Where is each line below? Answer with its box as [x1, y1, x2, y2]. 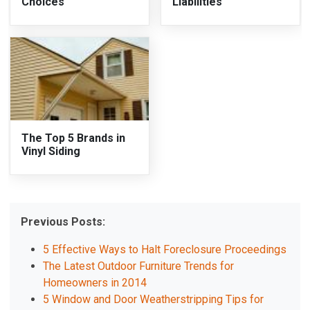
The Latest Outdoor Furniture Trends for [43, 259, 235, 273]
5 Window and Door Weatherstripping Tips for [43, 293, 264, 307]
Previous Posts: [21, 215, 106, 229]
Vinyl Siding [21, 145, 81, 158]
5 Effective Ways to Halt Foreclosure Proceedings [43, 243, 287, 257]
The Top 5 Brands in [21, 131, 126, 145]
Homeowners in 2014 [43, 276, 147, 290]
